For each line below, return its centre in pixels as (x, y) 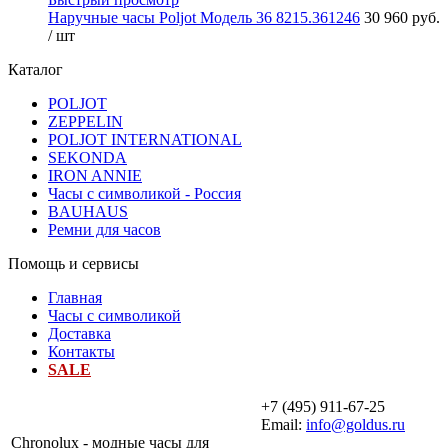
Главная (75, 298)
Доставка (79, 334)
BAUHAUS (88, 212)
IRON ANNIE (95, 176)
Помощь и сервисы (73, 264)
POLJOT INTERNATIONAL (145, 140)
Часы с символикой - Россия (144, 194)
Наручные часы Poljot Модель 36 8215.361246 (204, 18)
